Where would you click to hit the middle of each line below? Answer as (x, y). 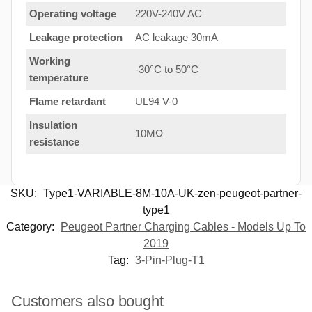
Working (50, 61)
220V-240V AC (169, 14)
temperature (59, 78)
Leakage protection (76, 38)
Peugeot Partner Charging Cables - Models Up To (183, 226)
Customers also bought (87, 301)
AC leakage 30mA (177, 38)
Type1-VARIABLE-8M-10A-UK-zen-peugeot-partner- (172, 193)
